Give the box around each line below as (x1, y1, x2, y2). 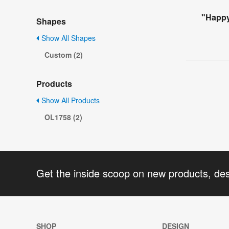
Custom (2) (44, 50, 83, 60)
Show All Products (39, 95, 100, 106)
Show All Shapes (39, 33, 96, 43)
